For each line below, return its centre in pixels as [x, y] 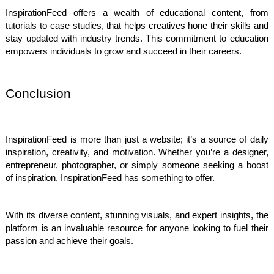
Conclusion [39, 94]
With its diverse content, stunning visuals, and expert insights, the [137, 216]
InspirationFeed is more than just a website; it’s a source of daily [137, 140]
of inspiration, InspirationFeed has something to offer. [112, 178]
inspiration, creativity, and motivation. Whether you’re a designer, [137, 153]
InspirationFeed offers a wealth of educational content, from [137, 13]
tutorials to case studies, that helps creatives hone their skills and [137, 26]
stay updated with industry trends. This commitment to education [137, 39]
